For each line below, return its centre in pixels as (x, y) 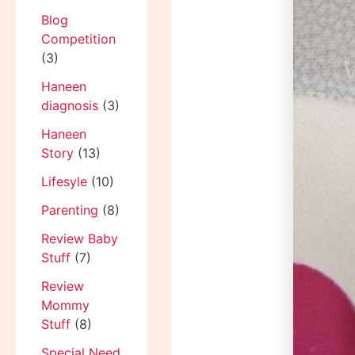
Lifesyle (64, 182)
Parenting (70, 210)
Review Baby (80, 239)
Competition (78, 39)
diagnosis (70, 106)
